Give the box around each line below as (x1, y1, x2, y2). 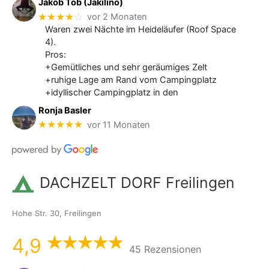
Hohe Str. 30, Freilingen (12, 208, 101, 219)
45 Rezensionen (128, 243, 201, 255)
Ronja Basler (38, 104, 92, 116)
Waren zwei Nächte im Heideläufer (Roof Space (44, 23, 236, 35)
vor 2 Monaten (87, 11, 148, 23)
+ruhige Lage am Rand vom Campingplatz (44, 74, 217, 85)
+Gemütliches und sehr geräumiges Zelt (44, 61, 207, 73)
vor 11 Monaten (87, 119, 151, 130)
